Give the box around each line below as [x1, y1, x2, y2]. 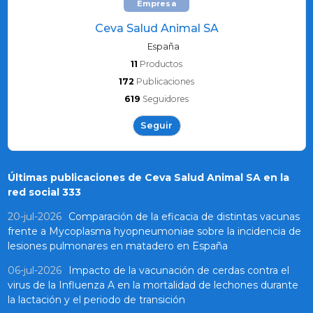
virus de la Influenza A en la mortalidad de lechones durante [7, 279, 298, 292]
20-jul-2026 [7, 210, 61, 224]
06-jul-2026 [7, 264, 61, 277]
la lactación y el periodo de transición [7, 293, 185, 307]
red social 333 [7, 186, 81, 199]
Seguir [140, 119, 173, 131]
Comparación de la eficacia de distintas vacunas [68, 210, 300, 224]
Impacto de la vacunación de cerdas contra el [68, 264, 289, 277]
